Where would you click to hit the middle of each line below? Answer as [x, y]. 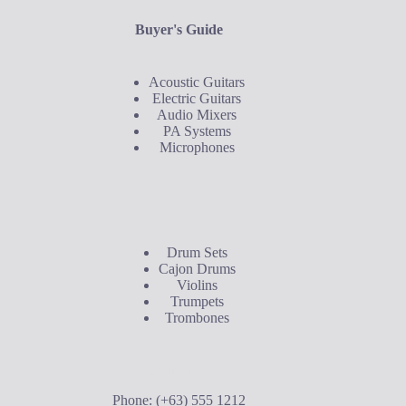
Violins [197, 285]
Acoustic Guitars [197, 82]
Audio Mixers [197, 115]
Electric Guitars [197, 99]
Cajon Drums [197, 269]
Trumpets [197, 302]
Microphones [197, 148]
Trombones [197, 318]
